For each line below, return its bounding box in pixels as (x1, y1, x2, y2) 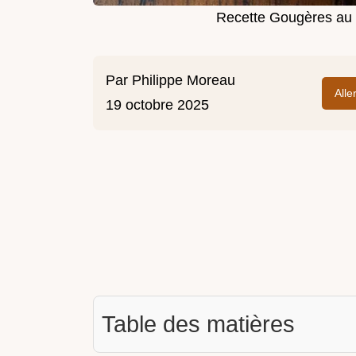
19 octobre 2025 (106, 97, 209, 114)
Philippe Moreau (132, 72, 235, 89)
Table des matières (102, 311, 295, 338)
